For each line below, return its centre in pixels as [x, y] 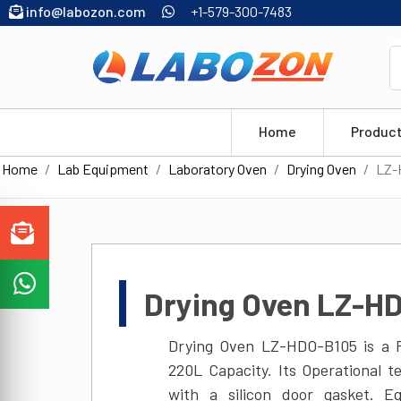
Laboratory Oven [218, 168]
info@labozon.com [85, 11]
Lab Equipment [103, 168]
